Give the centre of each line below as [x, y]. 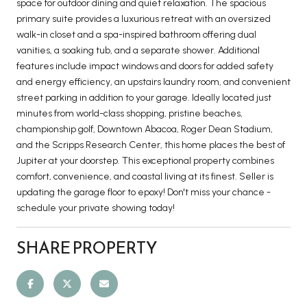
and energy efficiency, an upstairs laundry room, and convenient [153, 82]
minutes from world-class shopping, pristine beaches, [130, 113]
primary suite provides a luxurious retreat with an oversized [144, 19]
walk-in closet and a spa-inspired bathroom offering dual [136, 34]
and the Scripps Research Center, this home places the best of [151, 145]
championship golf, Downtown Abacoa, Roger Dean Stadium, [145, 129]
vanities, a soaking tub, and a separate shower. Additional [138, 50]
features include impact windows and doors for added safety [145, 66]
